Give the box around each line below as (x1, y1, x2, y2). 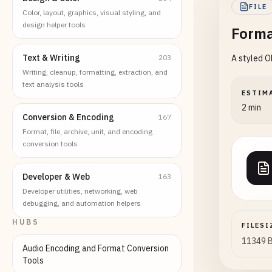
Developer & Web (22, 171, 90, 182)
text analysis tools (22, 80, 84, 89)
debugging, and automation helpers (22, 199, 141, 208)
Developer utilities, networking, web (22, 186, 138, 195)
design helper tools (22, 20, 86, 29)
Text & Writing (22, 52, 80, 63)
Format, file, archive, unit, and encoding (22, 127, 152, 136)
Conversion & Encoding (22, 112, 114, 123)
